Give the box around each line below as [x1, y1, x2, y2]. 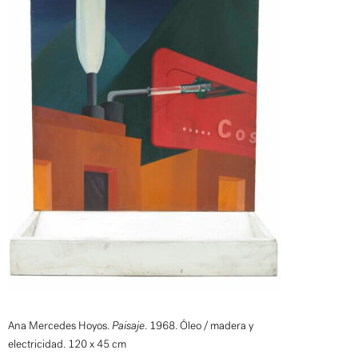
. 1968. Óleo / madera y [145, 319, 253, 333]
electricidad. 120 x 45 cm [8, 337, 126, 352]
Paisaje [112, 319, 145, 333]
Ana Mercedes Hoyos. [8, 319, 112, 333]
